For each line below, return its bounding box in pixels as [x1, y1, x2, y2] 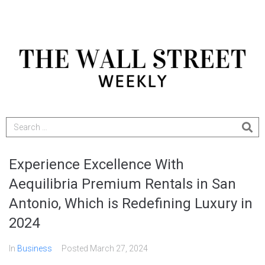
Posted [62, 244, 90, 254]
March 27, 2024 [90, 244, 148, 254]
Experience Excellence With [9, 156, 184, 173]
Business [17, 244, 52, 254]
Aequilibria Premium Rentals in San [9, 176, 236, 193]
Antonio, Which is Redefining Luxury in [9, 195, 253, 212]
